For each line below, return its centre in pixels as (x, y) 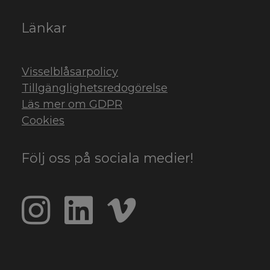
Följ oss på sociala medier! (108, 158)
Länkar (44, 28)
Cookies (43, 121)
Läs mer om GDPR (72, 105)
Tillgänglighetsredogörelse (95, 88)
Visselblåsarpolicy (70, 72)
